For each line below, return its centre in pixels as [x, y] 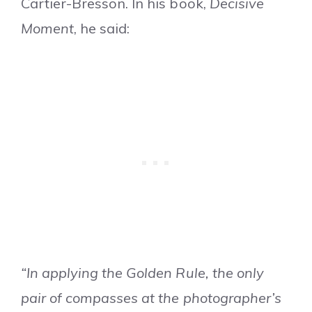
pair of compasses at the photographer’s [151, 298]
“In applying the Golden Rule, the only [142, 273]
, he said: [102, 29]
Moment [48, 29]
